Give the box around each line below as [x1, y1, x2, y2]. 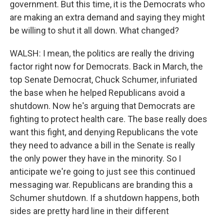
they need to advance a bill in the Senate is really [10, 140, 195, 150]
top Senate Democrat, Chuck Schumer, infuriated [10, 74, 197, 85]
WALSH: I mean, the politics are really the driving [10, 48, 194, 58]
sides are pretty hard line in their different [10, 206, 169, 216]
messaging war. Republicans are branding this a [10, 180, 193, 190]
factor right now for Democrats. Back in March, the [10, 61, 203, 72]
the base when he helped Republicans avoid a [10, 88, 185, 98]
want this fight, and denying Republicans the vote [10, 127, 198, 137]
